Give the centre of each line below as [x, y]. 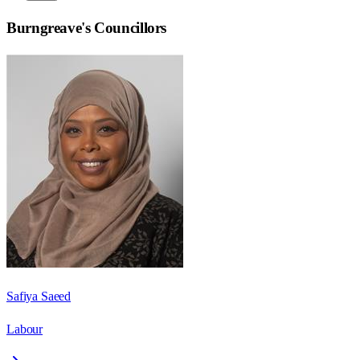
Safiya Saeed [39, 297]
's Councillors [124, 28]
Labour [25, 329]
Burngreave [44, 28]
